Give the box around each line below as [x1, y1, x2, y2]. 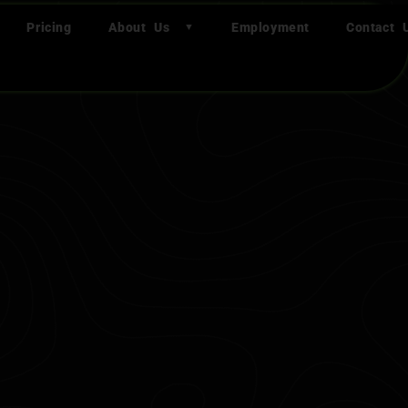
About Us [107, 20, 170, 35]
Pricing [26, 20, 72, 35]
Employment [231, 20, 311, 35]
